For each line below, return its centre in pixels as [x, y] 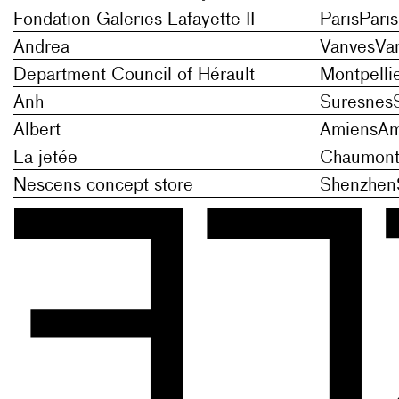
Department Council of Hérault [134, 75]
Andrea [41, 48]
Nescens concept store [103, 186]
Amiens [348, 130]
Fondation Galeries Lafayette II [134, 20]
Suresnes [356, 103]
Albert [37, 130]
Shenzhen [358, 186]
